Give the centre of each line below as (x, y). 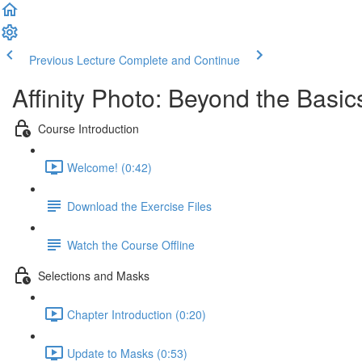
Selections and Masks (94, 275)
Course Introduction (88, 128)
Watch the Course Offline (131, 244)
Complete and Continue (179, 60)
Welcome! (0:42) (109, 167)
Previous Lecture (72, 60)
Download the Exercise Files (139, 206)
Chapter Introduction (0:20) (137, 314)
